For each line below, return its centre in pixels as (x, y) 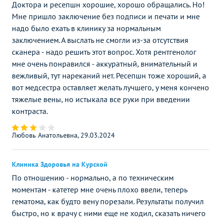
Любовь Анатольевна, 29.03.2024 (63, 135)
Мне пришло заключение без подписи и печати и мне (106, 16)
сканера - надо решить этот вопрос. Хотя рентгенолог (104, 52)
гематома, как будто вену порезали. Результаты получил (108, 201)
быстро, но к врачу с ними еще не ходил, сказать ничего (109, 213)
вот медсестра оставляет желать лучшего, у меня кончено (110, 87)
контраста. (30, 111)
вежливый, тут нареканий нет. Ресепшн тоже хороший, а (109, 75)
